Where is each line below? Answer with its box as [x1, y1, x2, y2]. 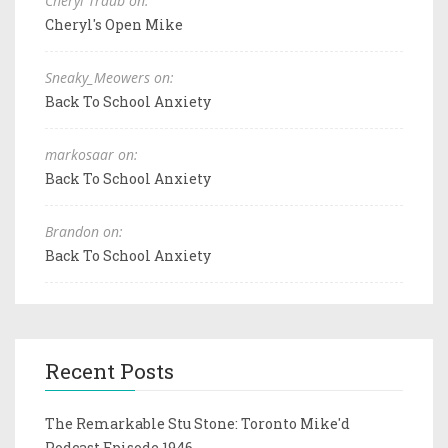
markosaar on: [45, 144, 138, 164]
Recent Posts [45, 356, 174, 385]
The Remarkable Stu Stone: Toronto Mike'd [45, 413, 350, 433]
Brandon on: [45, 221, 123, 241]
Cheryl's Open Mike [45, 14, 183, 34]
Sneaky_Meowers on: [45, 67, 174, 87]
